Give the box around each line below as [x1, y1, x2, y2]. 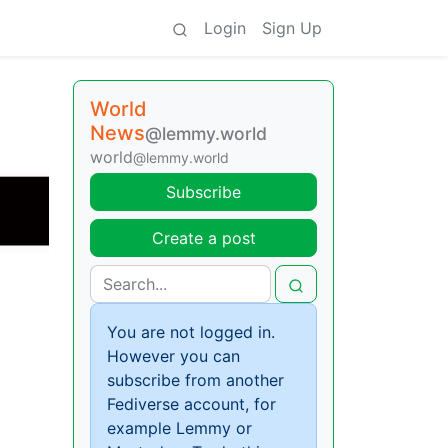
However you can [107, 346, 240, 366]
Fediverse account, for [107, 394, 276, 414]
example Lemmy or [107, 418, 252, 438]
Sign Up [262, 18, 322, 38]
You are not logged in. [107, 322, 275, 342]
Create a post [151, 228, 256, 248]
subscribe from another [107, 370, 284, 390]
